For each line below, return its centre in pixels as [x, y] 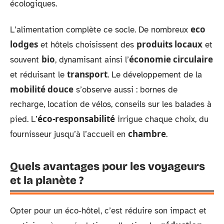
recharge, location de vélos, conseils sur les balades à [111, 104]
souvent [26, 60]
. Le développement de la [155, 75]
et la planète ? [47, 180]
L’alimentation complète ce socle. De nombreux [100, 30]
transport [87, 74]
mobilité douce [42, 89]
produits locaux [169, 44]
